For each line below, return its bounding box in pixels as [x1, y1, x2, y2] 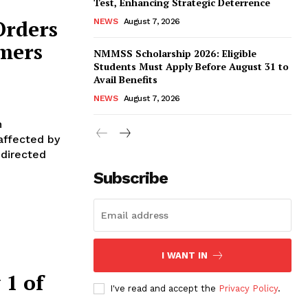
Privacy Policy [219, 283, 278, 294]
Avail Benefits [93, 72, 157, 86]
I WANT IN [161, 250, 208, 261]
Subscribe [93, 168, 168, 188]
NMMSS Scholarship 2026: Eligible [93, 46, 256, 60]
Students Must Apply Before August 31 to [93, 59, 289, 73]
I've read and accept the [110, 283, 219, 294]
